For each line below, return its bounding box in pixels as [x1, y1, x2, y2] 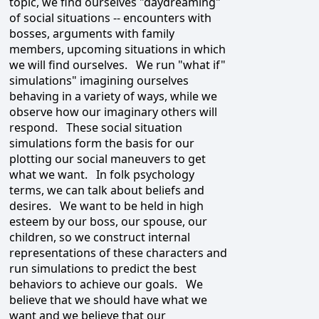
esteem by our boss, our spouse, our [9, 214, 207, 230]
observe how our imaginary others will [9, 104, 217, 120]
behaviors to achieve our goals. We [9, 276, 203, 293]
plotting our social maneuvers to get [9, 151, 206, 167]
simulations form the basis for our [9, 135, 194, 152]
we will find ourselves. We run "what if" [9, 57, 226, 73]
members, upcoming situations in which [9, 41, 226, 58]
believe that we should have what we [9, 292, 207, 308]
